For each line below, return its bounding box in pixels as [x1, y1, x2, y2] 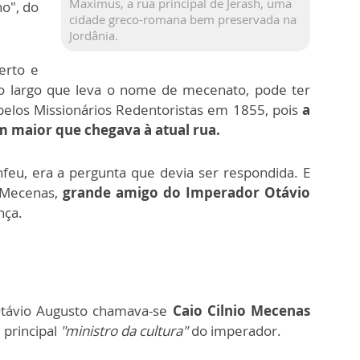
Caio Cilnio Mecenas [167, 301, 311, 321]
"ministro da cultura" [57, 321, 191, 341]
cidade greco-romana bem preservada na [69, 10, 297, 27]
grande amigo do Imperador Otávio [63, 183, 311, 202]
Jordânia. [69, 27, 118, 43]
